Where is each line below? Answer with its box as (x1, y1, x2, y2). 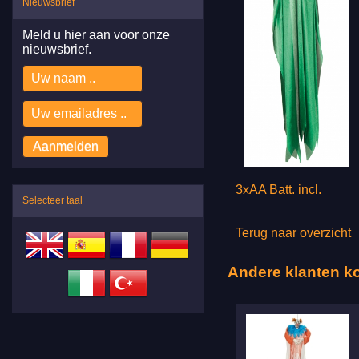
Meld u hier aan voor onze (22, 27, 170, 42)
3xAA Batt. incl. (235, 182, 321, 196)
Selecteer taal (22, 194, 83, 206)
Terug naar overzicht (235, 225, 351, 240)
